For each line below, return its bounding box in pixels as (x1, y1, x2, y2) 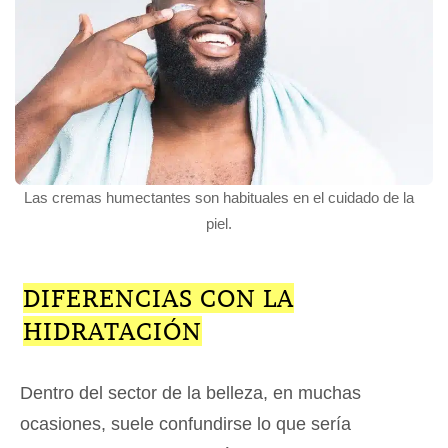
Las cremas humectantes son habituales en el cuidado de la (23, 189, 414, 207)
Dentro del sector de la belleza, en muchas (20, 383, 361, 404)
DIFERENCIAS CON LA (22, 283, 294, 314)
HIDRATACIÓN (22, 316, 202, 347)
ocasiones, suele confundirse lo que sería (20, 414, 351, 435)
